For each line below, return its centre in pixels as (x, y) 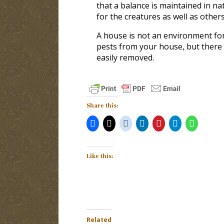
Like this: (100, 156)
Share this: (102, 105)
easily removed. (125, 57)
